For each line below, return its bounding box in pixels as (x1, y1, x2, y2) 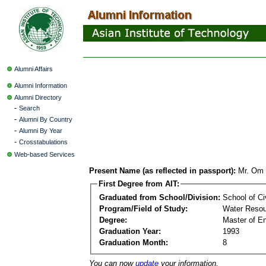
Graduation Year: (99, 226, 161, 236)
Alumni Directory (14, 94, 62, 101)
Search (19, 104, 40, 112)
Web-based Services (14, 151, 75, 158)
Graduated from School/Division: (99, 192, 220, 202)
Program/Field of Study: (99, 204, 188, 213)
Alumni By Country (19, 116, 72, 123)
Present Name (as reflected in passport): (89, 166, 236, 175)
